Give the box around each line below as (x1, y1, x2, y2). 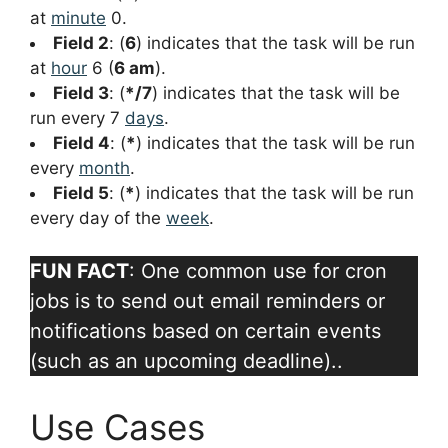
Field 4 (53, 133, 110, 154)
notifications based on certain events (30, 319, 381, 344)
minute (51, 8, 106, 29)
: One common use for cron (129, 259, 387, 284)
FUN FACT (30, 259, 129, 284)
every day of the (30, 208, 166, 229)
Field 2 (53, 33, 109, 54)
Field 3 (53, 83, 109, 104)
